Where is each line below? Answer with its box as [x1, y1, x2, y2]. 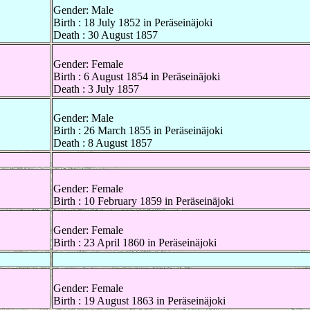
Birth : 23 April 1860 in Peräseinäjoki [53, 237, 217, 249]
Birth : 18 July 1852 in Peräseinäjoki [53, 17, 212, 29]
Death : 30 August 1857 [53, 29, 158, 42]
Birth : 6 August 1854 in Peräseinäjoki [53, 71, 220, 83]
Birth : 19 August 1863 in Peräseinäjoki [53, 295, 226, 307]
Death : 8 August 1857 [53, 137, 152, 149]
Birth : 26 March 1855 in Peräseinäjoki [53, 125, 223, 137]
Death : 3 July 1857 [53, 83, 139, 95]
